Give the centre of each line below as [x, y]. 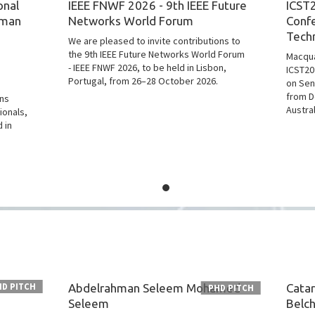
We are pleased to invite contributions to [154, 41]
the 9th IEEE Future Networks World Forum [156, 54]
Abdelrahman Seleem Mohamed [154, 288]
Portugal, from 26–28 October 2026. [143, 81]
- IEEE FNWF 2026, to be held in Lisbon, [147, 67]
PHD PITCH [231, 288]
